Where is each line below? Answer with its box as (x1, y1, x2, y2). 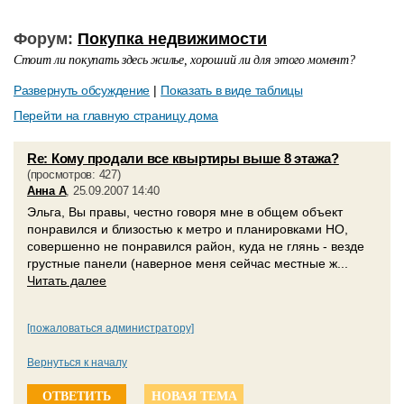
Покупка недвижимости (78, 30, 267, 48)
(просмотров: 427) (27, 168, 121, 181)
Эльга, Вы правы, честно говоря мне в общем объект (27, 205, 343, 219)
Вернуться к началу (27, 356, 127, 369)
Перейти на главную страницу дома (14, 108, 219, 123)
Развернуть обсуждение (14, 83, 151, 97)
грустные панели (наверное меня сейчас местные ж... (27, 256, 348, 271)
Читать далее (27, 273, 106, 288)
